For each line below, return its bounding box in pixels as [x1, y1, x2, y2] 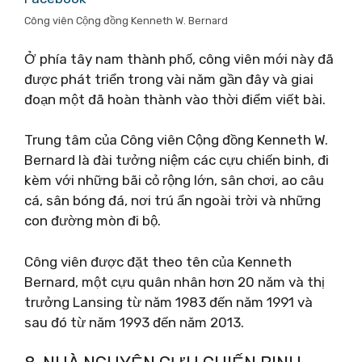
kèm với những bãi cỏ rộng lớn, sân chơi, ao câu [24, 172, 324, 188]
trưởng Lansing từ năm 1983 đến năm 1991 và [24, 293, 313, 310]
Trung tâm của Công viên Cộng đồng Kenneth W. [24, 132, 328, 148]
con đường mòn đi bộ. [24, 213, 161, 229]
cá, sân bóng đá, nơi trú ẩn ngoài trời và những [24, 192, 321, 208]
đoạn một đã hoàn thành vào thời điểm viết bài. [24, 90, 326, 107]
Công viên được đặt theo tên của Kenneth [24, 253, 292, 270]
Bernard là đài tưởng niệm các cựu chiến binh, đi [24, 152, 329, 168]
